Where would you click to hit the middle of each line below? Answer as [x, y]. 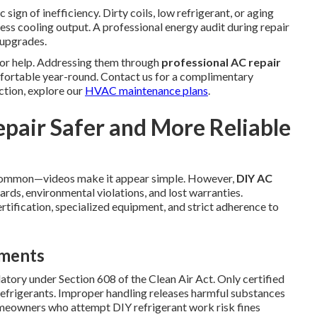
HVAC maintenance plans [146, 90]
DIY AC [254, 178]
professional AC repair [221, 62]
